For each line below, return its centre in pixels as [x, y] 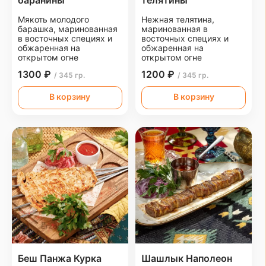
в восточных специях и [65, 39]
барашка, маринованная [68, 29]
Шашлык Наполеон [187, 259]
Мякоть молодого [53, 20]
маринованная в [175, 29]
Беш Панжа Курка [60, 259]
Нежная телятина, [178, 20]
